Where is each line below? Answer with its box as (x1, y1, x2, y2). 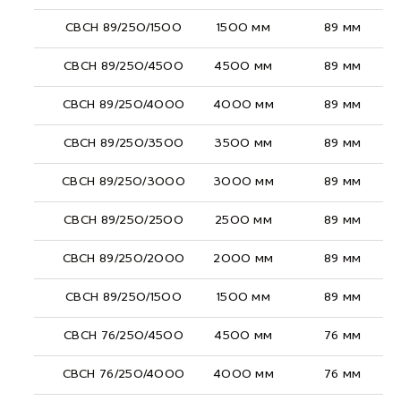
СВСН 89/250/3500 (63, 136, 184, 150)
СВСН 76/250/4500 (64, 328, 183, 343)
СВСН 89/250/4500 (64, 59, 183, 73)
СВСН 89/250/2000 (62, 252, 185, 266)
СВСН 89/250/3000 (62, 175, 185, 189)
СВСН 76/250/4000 (62, 367, 185, 381)
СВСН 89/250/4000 (62, 98, 185, 112)
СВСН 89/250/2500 (64, 213, 183, 227)
